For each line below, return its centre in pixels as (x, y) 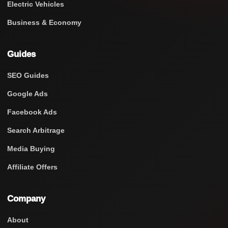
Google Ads (27, 94)
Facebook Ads (32, 112)
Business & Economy (44, 23)
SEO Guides (28, 76)
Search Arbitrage (36, 131)
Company (26, 199)
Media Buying (31, 149)
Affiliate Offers (32, 167)
